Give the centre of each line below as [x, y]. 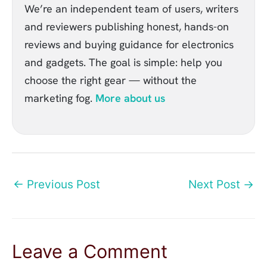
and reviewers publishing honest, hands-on [127, 26]
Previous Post [62, 185]
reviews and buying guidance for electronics [129, 44]
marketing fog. [60, 98]
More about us [130, 98]
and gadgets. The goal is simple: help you [123, 62]
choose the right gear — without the [111, 80]
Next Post [216, 185]
